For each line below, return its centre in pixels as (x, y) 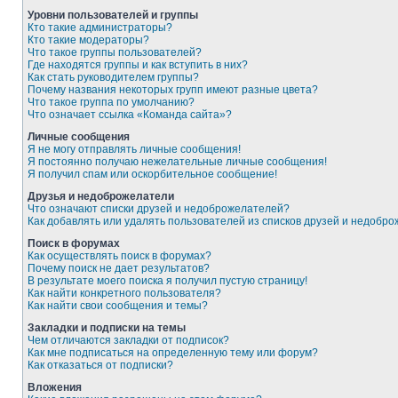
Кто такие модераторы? (88, 40)
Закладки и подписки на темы (107, 328)
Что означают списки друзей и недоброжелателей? (159, 209)
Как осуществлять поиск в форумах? (119, 256)
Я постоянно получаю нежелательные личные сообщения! (177, 162)
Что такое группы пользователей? (115, 52)
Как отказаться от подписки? (100, 365)
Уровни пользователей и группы (113, 15)
